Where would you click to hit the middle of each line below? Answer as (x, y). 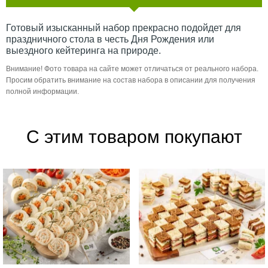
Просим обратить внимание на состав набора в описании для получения (131, 80)
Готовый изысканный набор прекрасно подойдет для (124, 28)
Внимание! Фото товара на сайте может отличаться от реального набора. (132, 68)
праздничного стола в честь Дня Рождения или (110, 39)
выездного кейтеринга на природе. (83, 50)
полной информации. (42, 91)
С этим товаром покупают (134, 136)
